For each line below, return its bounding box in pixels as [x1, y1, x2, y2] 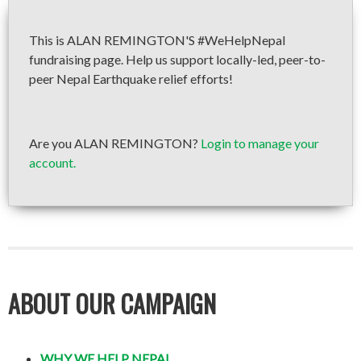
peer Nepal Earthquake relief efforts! [29, 71, 233, 86]
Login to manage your [201, 135, 319, 151]
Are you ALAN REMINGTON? [29, 135, 201, 151]
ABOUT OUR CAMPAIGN [8, 285, 216, 322]
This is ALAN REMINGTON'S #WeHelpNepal [29, 32, 285, 48]
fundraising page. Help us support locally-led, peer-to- [29, 52, 326, 67]
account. [29, 155, 76, 170]
